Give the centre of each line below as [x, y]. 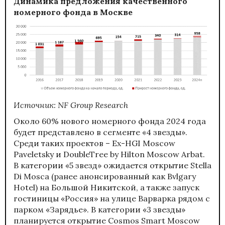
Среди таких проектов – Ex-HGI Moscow [94, 143]
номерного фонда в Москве [73, 12]
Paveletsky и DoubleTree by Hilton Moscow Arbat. [109, 154]
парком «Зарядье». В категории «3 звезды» [99, 210]
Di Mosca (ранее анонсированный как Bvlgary [105, 177]
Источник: [36, 105]
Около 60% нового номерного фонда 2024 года [110, 121]
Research [111, 105]
